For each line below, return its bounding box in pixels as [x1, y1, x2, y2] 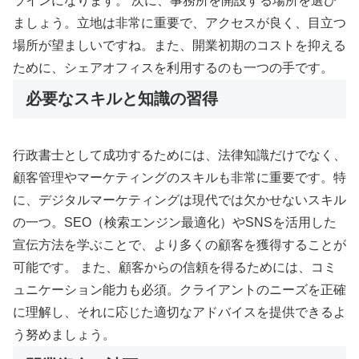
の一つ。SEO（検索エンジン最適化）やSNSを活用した [13, 216, 337, 230]
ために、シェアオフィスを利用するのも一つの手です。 [13, 61, 333, 75]
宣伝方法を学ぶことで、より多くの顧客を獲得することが [13, 238, 346, 252]
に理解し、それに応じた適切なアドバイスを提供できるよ [13, 305, 346, 320]
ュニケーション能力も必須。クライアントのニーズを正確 [13, 283, 346, 297]
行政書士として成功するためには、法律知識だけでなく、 [13, 148, 346, 163]
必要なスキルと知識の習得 [26, 90, 218, 108]
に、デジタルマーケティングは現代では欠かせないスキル [13, 193, 346, 208]
